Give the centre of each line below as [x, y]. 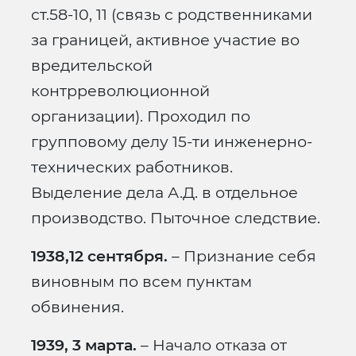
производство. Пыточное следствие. [176, 218]
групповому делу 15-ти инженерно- [172, 142]
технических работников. [132, 167]
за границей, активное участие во [165, 40]
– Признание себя [242, 256]
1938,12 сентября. [99, 256]
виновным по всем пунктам [141, 282]
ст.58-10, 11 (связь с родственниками [172, 15]
